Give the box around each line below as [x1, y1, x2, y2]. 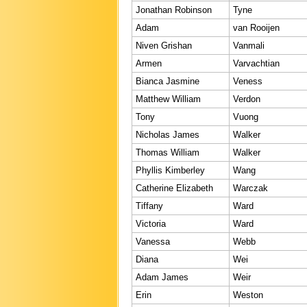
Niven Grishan [136, 40, 192, 51]
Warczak [233, 182, 268, 193]
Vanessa [136, 236, 170, 247]
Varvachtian [233, 58, 280, 69]
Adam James [136, 271, 188, 282]
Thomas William [136, 147, 199, 158]
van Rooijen [233, 22, 280, 33]
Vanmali [233, 40, 265, 51]
